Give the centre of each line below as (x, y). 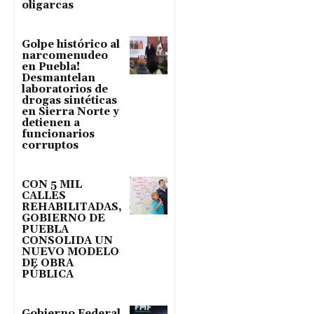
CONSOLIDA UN (67, 241)
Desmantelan (59, 78)
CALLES (44, 196)
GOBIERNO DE (63, 218)
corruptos (50, 145)
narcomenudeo (65, 56)
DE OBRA (48, 263)
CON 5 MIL (52, 185)
